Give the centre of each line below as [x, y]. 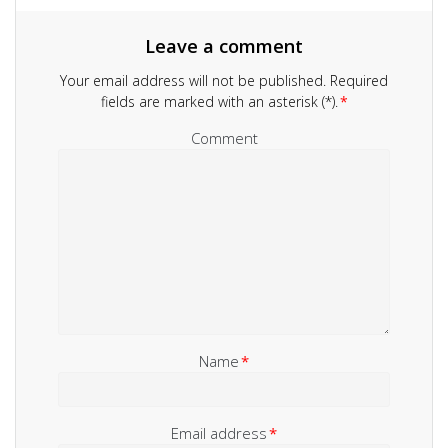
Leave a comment [224, 46]
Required [357, 81]
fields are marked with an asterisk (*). [219, 102]
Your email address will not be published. [193, 81]
